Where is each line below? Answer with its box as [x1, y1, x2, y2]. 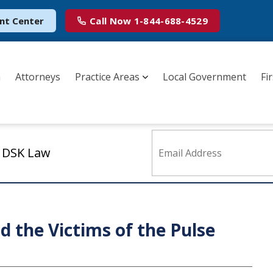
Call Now [90, 15, 132, 27]
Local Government [163, 69, 246, 83]
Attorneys [15, 69, 60, 83]
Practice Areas [75, 69, 140, 83]
